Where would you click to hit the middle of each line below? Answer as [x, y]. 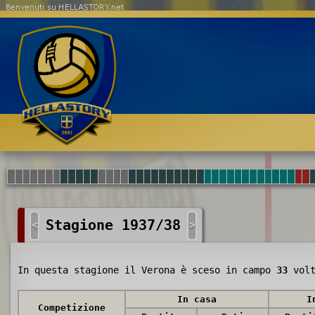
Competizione [72, 308]
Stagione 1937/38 [113, 225]
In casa [197, 299]
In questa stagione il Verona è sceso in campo [147, 270]
